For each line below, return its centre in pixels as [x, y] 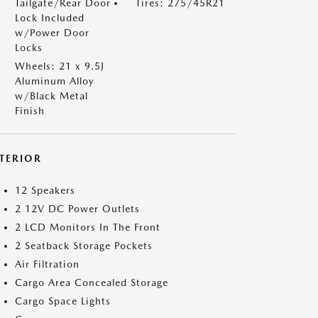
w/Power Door [52, 33]
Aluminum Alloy [54, 81]
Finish [30, 111]
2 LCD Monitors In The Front [88, 227]
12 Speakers [45, 190]
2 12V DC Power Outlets [77, 209]
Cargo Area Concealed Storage [92, 283]
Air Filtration [47, 264]
